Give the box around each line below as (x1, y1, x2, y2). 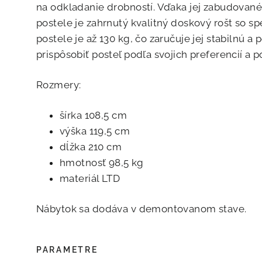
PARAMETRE (36, 244, 98, 254)
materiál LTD (60, 173, 120, 185)
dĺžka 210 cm (60, 141, 125, 153)
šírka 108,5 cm (60, 109, 130, 122)
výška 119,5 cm (60, 125, 130, 137)
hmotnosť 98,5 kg (60, 157, 147, 169)
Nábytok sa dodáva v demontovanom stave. (36, 203, 247, 215)
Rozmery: (36, 79, 81, 91)
